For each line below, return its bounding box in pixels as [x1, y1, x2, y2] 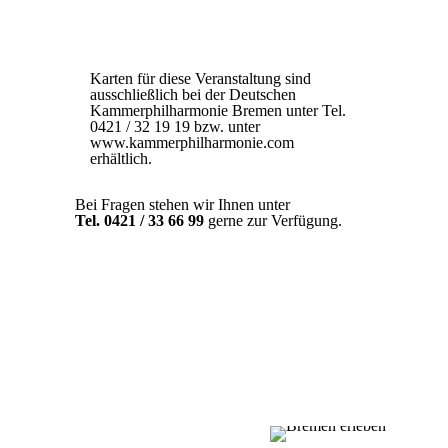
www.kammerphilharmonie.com [89, 134, 294, 151]
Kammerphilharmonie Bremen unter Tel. [89, 102, 346, 119]
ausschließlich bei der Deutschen [89, 86, 296, 103]
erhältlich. [89, 150, 152, 167]
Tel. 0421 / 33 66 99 [74, 212, 208, 229]
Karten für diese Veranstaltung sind [89, 70, 311, 87]
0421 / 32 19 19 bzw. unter [89, 118, 260, 135]
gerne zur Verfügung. [207, 212, 342, 229]
